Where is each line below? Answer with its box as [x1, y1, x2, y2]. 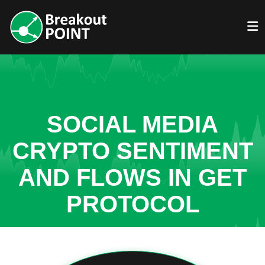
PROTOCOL [66, 191, 199, 217]
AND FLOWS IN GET [18, 164, 247, 190]
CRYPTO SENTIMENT [12, 138, 253, 164]
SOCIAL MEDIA [47, 111, 218, 137]
